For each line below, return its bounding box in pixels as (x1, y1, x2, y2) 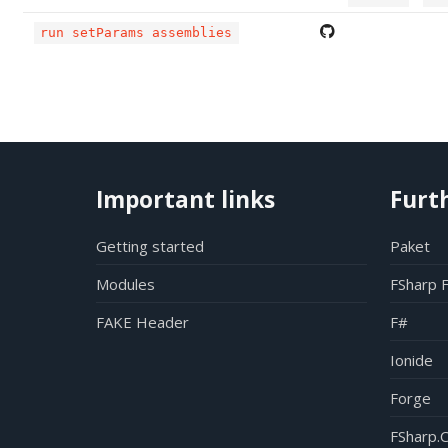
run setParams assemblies (40, 25, 233, 41)
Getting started (96, 235, 204, 256)
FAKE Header (96, 311, 189, 332)
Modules (96, 273, 155, 294)
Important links (96, 184, 275, 215)
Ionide (389, 349, 433, 370)
